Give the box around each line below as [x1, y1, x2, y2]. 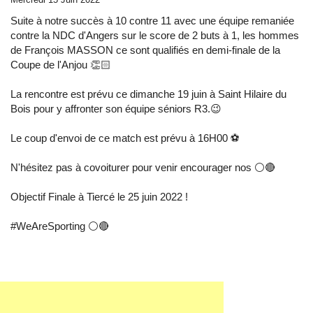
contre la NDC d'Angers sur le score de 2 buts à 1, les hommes [10, 29, 299, 42]
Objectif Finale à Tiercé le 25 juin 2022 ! [10, 191, 188, 203]
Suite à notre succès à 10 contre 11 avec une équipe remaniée [10, 15, 294, 27]
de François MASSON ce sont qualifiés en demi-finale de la [10, 44, 280, 57]
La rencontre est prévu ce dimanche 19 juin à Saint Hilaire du [10, 88, 286, 101]
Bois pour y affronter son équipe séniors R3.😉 [10, 103, 221, 115]
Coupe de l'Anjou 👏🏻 [10, 59, 111, 71]
